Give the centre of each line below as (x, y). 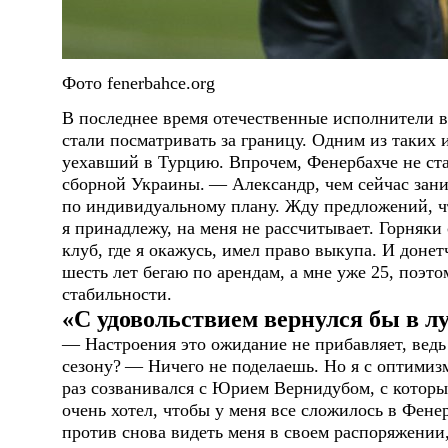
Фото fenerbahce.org (138, 82)
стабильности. (117, 293)
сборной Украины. (133, 183)
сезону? (91, 365)
